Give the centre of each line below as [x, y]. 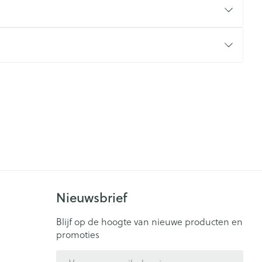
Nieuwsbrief [92, 197]
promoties [77, 234]
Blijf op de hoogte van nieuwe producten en [149, 221]
